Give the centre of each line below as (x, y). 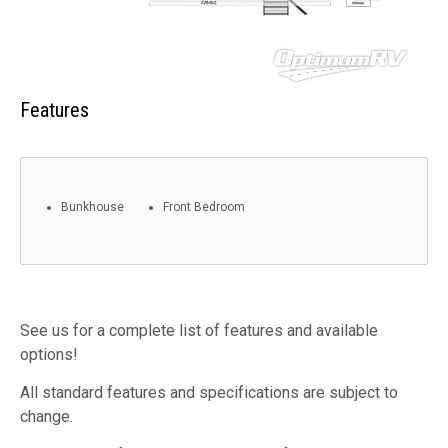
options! (49, 354)
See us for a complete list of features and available (199, 330)
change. (46, 416)
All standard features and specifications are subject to (209, 392)
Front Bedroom (204, 206)
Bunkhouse (92, 206)
